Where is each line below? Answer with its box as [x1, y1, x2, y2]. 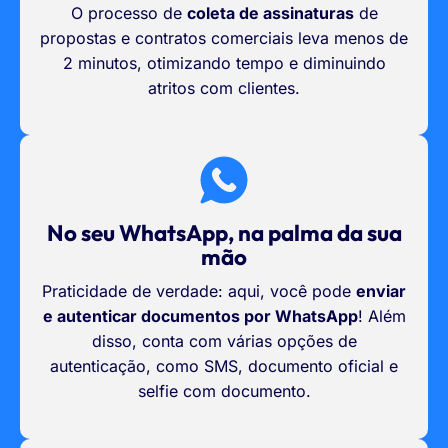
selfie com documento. [137, 381, 311, 402]
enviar [356, 281, 406, 302]
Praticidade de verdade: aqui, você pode [42, 281, 356, 302]
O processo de [70, 2, 187, 23]
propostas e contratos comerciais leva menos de [40, 27, 408, 48]
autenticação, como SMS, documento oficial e [50, 356, 398, 377]
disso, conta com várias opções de [91, 331, 357, 352]
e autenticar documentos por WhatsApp [42, 306, 358, 327]
